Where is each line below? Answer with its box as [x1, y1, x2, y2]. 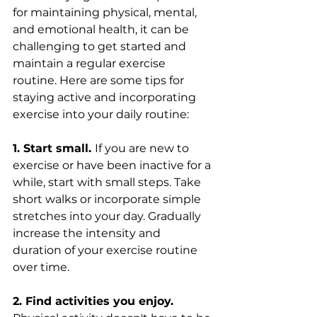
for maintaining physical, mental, [13, 6, 200, 19]
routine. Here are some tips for [13, 74, 187, 87]
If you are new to [95, 142, 192, 155]
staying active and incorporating [13, 91, 199, 104]
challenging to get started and [13, 40, 189, 53]
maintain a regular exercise [13, 57, 168, 70]
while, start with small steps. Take [13, 175, 204, 189]
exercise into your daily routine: [13, 108, 189, 121]
